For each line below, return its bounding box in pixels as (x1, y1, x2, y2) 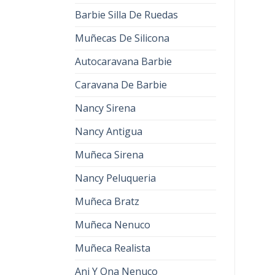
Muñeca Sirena (75, 148, 144, 161)
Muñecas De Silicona (75, 31, 169, 45)
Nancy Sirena (75, 101, 136, 115)
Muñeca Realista (75, 241, 150, 255)
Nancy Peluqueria (75, 171, 156, 185)
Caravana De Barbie (75, 78, 167, 91)
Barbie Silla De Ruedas (75, 8, 178, 21)
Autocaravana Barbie (75, 55, 172, 68)
